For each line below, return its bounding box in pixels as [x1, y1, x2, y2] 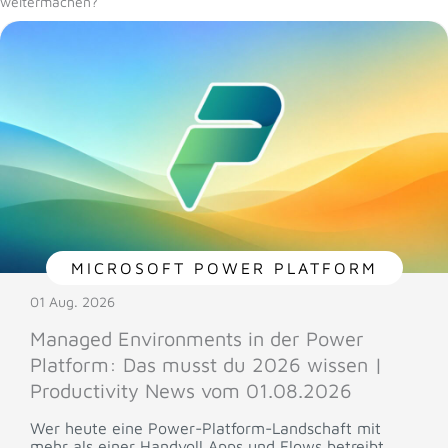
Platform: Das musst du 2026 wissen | [30, 353, 383, 376]
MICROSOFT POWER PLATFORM [70, 259, 378, 277]
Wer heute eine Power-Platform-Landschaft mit [30, 419, 381, 437]
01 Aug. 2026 [30, 293, 115, 310]
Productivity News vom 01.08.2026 [30, 379, 352, 402]
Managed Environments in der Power [30, 327, 364, 350]
